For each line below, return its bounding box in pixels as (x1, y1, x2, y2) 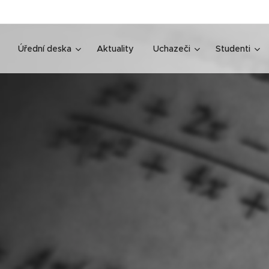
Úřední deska (18, 43, 71, 54)
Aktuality (97, 43, 134, 54)
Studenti (216, 43, 250, 54)
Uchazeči (153, 43, 190, 54)
